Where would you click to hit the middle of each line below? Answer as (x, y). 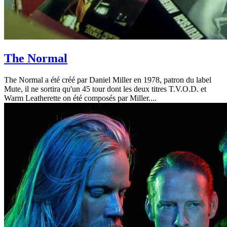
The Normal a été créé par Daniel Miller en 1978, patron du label (108, 80)
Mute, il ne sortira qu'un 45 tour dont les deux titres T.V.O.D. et (105, 89)
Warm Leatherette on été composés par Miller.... (80, 98)
